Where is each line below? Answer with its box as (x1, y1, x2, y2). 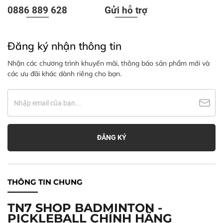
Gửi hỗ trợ (105, 4, 148, 16)
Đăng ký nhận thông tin (7, 39, 121, 53)
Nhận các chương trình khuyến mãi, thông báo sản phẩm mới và (7, 59, 210, 68)
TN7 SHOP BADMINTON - (7, 201, 162, 216)
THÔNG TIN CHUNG (7, 177, 83, 187)
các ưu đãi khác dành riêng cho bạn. (7, 69, 121, 79)
